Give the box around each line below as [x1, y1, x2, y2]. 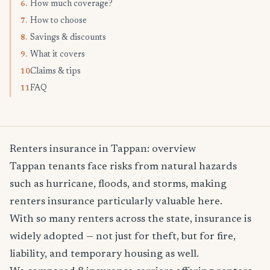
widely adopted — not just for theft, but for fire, [10, 231, 236, 243]
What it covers [30, 51, 85, 60]
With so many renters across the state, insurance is [10, 214, 251, 225]
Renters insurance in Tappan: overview [10, 144, 196, 155]
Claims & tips [30, 67, 81, 77]
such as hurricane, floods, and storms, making [10, 179, 227, 190]
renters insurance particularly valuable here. [10, 196, 222, 208]
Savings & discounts [30, 34, 106, 43]
